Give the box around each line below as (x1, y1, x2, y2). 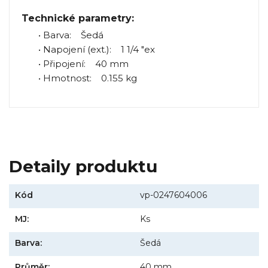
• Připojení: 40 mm (22, 58, 129, 70)
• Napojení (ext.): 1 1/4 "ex (22, 44, 155, 56)
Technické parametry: (22, 13, 134, 25)
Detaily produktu (9, 156, 157, 176)
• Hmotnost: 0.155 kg (22, 72, 137, 84)
